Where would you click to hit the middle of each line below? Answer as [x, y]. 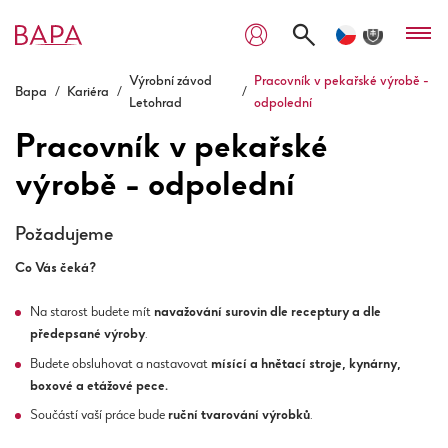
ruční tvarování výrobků [239, 416]
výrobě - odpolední [155, 186]
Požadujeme [64, 234]
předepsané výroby [87, 335]
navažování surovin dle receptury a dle [267, 313]
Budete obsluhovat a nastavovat [120, 364]
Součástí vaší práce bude [99, 416]
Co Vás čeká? [55, 269]
